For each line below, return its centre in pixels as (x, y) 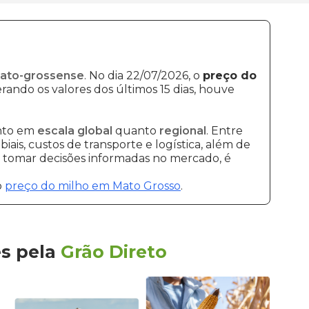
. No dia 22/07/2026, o (143, 76)
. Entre (225, 131)
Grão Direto (113, 252)
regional (183, 131)
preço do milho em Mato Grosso (93, 186)
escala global (75, 131)
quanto (136, 131)
